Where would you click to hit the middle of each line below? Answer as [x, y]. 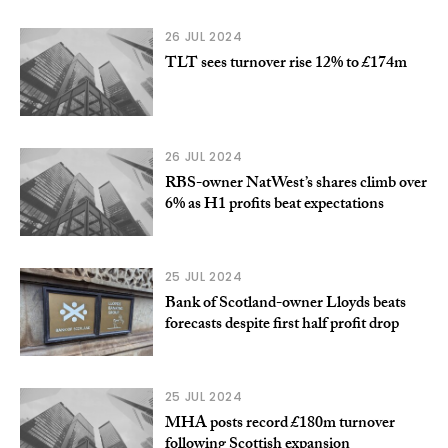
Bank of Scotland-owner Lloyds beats [285, 304]
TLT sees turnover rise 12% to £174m [285, 64]
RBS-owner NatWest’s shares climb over [295, 184]
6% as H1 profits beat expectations [274, 205]
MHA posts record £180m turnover [279, 424]
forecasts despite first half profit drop [281, 325]
